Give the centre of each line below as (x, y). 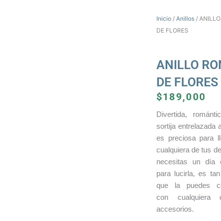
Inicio (164, 19)
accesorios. (175, 209)
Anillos (185, 19)
